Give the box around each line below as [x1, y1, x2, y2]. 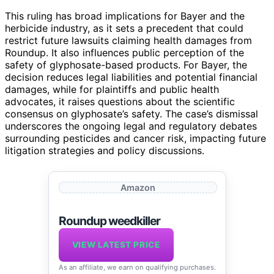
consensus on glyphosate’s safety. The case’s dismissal [5, 107, 258, 120]
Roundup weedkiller [58, 213, 161, 228]
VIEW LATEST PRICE [72, 240, 160, 250]
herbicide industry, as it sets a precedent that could [5, 21, 243, 34]
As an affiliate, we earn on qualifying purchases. [58, 263, 216, 272]
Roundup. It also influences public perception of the [5, 46, 244, 59]
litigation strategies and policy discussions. [5, 144, 204, 157]
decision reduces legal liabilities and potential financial [5, 70, 257, 83]
